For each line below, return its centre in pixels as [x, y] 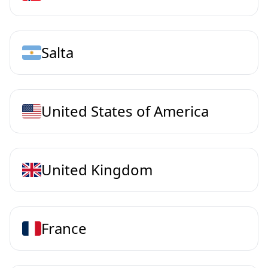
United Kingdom [97, 169]
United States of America [125, 111]
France [64, 228]
